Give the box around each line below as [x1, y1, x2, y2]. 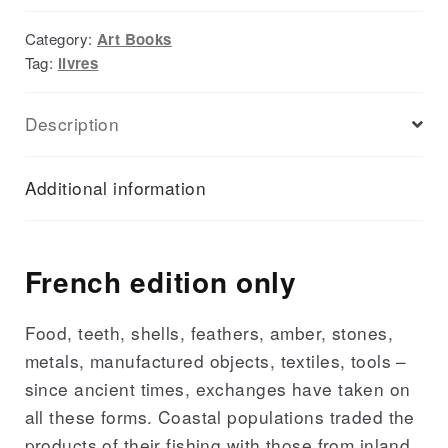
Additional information [24, 175, 207, 201]
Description [24, 111, 120, 137]
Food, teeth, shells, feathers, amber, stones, [24, 319, 394, 345]
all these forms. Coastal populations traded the [24, 403, 415, 429]
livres [57, 52, 99, 75]
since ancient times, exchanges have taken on [24, 375, 411, 401]
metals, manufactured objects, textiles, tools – [24, 347, 407, 373]
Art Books [96, 28, 172, 51]
